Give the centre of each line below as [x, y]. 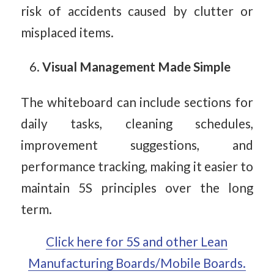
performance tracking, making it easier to [137, 166]
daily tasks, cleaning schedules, [137, 123]
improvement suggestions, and [137, 145]
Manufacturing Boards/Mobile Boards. [137, 263]
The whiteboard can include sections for [137, 102]
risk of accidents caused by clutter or [137, 11]
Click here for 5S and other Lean [137, 241]
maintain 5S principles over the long [137, 187]
